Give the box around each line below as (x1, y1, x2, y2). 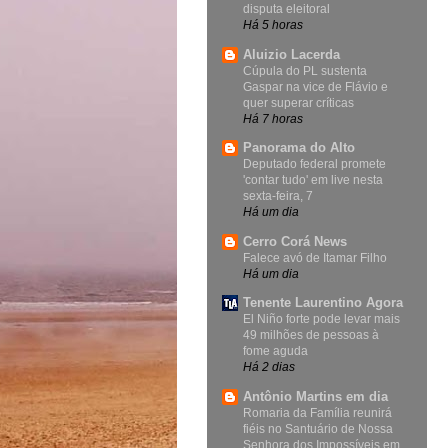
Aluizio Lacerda (243, 46, 340, 62)
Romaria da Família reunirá (243, 405, 392, 420)
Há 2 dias (243, 360, 295, 374)
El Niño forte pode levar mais (243, 312, 400, 327)
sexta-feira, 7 (243, 189, 313, 204)
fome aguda (243, 344, 308, 359)
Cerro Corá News (243, 233, 347, 249)
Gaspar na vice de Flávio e (243, 79, 388, 94)
